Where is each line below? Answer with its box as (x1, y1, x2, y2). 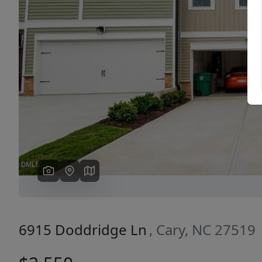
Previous (54, 52, 93, 65)
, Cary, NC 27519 (149, 220, 256, 239)
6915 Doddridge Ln (19, 220, 147, 239)
